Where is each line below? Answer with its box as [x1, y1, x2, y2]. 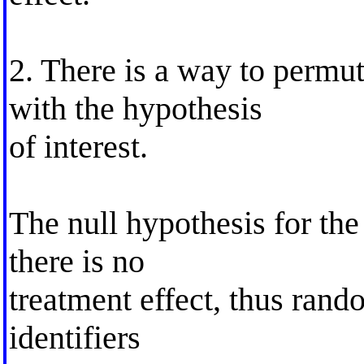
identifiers [8, 318, 141, 356]
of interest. [8, 128, 148, 165]
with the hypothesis [8, 89, 262, 127]
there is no [8, 242, 145, 279]
